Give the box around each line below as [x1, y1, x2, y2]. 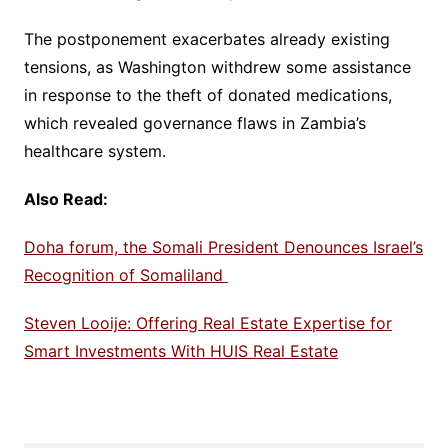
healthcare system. [23, 141, 166, 162]
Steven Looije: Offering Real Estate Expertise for [23, 313, 392, 334]
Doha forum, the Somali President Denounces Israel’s [23, 237, 423, 258]
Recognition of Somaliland [23, 265, 228, 286]
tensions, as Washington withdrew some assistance [23, 57, 411, 78]
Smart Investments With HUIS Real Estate [23, 341, 338, 362]
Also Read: [23, 189, 108, 210]
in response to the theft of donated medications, [23, 85, 392, 106]
